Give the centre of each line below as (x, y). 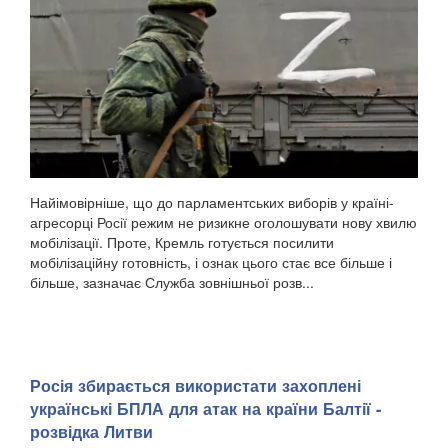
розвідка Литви (91, 432)
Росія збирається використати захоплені (195, 386)
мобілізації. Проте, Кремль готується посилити (182, 242)
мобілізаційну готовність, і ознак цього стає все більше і (211, 262)
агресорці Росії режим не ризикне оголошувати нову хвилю (223, 222)
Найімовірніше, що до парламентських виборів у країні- (212, 202)
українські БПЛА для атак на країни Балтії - (205, 409)
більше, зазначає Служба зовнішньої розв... (172, 282)
